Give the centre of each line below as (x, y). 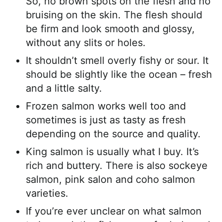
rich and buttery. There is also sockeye (117, 166)
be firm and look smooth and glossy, (110, 29)
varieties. (47, 194)
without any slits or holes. (86, 43)
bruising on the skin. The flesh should (114, 15)
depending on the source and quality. (113, 134)
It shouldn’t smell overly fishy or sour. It (117, 61)
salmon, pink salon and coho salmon (111, 180)
